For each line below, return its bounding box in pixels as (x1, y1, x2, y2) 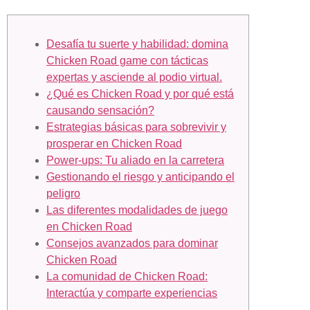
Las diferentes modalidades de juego (46, 204, 228, 217)
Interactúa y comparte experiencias (46, 287, 217, 300)
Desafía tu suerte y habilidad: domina (46, 38, 228, 51)
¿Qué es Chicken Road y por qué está (46, 88, 234, 100)
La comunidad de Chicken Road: (46, 271, 208, 283)
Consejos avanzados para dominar (46, 237, 218, 250)
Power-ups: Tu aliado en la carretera (46, 154, 224, 167)
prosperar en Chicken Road (46, 138, 182, 150)
